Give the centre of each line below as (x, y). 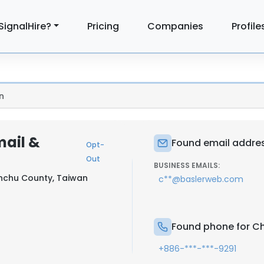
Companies (176, 26)
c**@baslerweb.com (201, 179)
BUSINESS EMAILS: (187, 165)
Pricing (103, 26)
